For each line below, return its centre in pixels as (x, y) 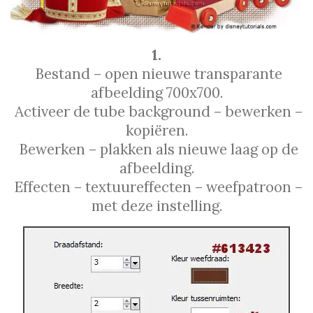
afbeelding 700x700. (156, 92)
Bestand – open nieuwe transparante (156, 73)
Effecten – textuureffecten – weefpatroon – (156, 187)
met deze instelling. (156, 205)
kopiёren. (156, 130)
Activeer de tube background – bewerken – (156, 111)
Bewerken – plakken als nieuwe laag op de (156, 149)
